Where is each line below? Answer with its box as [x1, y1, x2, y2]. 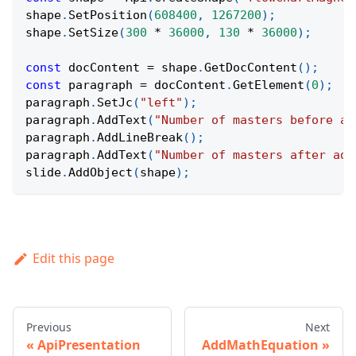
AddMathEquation [202, 336, 319, 354]
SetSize [68, 25, 118, 41]
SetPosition [68, 8, 147, 23]
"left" [140, 95, 183, 110]
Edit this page [32, 250, 114, 268]
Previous [26, 319, 72, 335]
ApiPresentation [37, 336, 141, 354]
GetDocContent [204, 60, 297, 75]
